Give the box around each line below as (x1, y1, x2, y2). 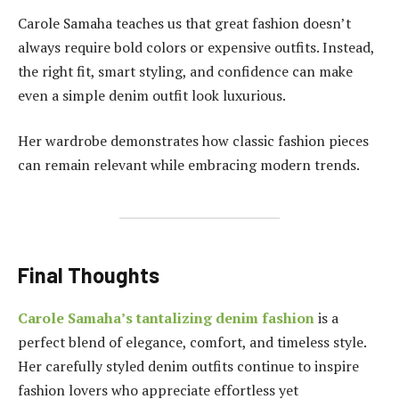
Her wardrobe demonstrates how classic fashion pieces (18, 131, 369, 151)
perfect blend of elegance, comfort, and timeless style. (18, 331, 366, 352)
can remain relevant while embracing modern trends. (18, 155, 360, 175)
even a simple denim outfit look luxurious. (18, 85, 286, 105)
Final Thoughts (18, 261, 159, 288)
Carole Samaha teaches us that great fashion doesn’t (18, 12, 351, 33)
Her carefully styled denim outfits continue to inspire (18, 355, 359, 376)
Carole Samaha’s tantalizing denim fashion (18, 307, 314, 328)
